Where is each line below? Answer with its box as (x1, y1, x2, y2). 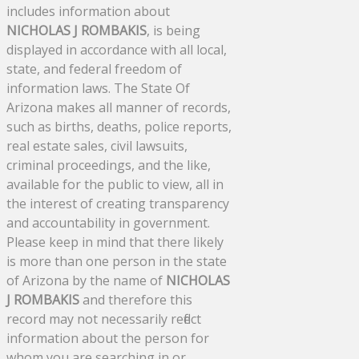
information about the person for (6, 329, 209, 348)
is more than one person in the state (6, 252, 227, 271)
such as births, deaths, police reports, (6, 118, 232, 136)
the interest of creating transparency (6, 195, 229, 213)
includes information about (6, 2, 170, 21)
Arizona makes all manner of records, (6, 99, 231, 117)
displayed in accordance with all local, (6, 41, 227, 59)
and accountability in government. (6, 214, 210, 232)
